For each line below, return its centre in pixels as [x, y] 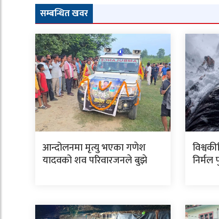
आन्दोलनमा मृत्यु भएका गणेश [94, 147]
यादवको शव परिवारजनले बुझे [95, 160]
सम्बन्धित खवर [64, 13]
